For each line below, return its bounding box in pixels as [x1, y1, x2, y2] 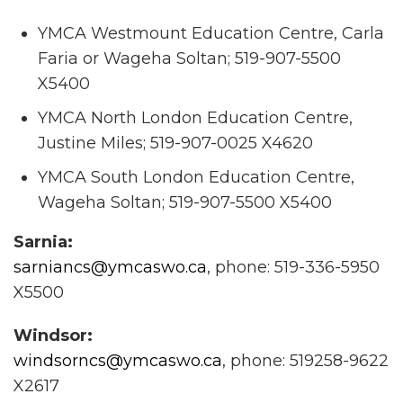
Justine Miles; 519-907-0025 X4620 [38, 132, 313, 153]
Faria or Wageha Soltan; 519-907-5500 [38, 48, 341, 68]
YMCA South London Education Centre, [38, 166, 354, 187]
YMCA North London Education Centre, [38, 107, 353, 128]
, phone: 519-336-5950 [207, 256, 380, 277]
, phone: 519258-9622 [222, 350, 389, 371]
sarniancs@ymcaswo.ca [13, 256, 207, 277]
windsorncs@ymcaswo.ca [13, 350, 222, 371]
